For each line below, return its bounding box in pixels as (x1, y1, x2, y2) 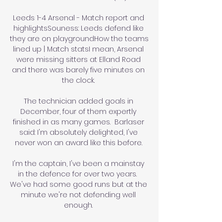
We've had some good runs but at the (10, 179, 147, 189)
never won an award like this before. (14, 137, 144, 148)
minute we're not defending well (21, 189, 136, 200)
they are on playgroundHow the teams (10, 33, 149, 44)
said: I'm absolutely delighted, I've (19, 127, 138, 137)
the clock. (62, 75, 97, 85)
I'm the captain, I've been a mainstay (12, 158, 144, 168)
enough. (64, 200, 95, 210)
